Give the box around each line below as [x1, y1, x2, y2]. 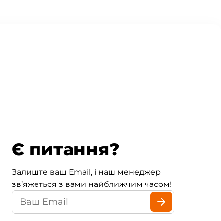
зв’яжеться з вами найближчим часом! [11, 179, 172, 189]
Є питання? [11, 138, 120, 160]
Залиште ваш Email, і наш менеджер [11, 167, 161, 177]
